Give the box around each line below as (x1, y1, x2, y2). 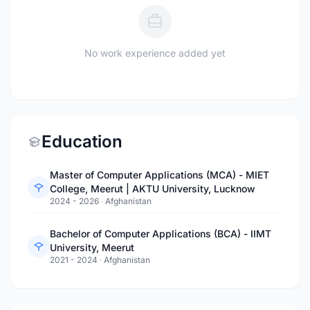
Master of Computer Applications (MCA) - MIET (50, 169, 269, 181)
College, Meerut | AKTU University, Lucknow (50, 183, 255, 194)
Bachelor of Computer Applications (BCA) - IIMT (50, 228, 271, 239)
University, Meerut (50, 241, 134, 253)
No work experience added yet (84, 47, 226, 59)
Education (42, 131, 122, 152)
